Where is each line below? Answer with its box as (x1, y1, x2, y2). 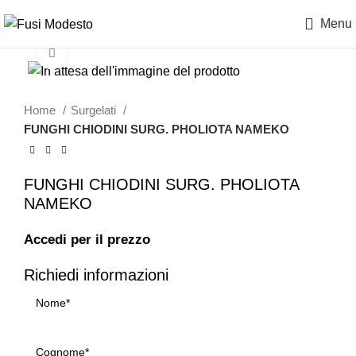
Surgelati (71, 103, 119, 118)
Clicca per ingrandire (68, 46, 180, 60)
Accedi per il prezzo (24, 232, 150, 248)
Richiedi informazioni (24, 266, 168, 284)
